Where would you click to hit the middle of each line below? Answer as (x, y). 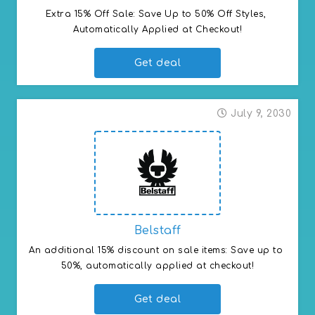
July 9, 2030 (261, 113)
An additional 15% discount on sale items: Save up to (156, 250)
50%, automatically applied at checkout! (157, 265)
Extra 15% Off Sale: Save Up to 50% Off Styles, (156, 14)
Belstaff (157, 230)
